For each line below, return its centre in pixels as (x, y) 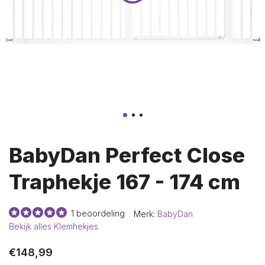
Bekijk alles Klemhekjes (54, 226)
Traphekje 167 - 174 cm (125, 182)
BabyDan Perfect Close (127, 155)
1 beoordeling (98, 213)
